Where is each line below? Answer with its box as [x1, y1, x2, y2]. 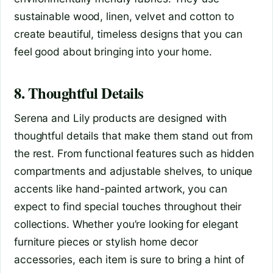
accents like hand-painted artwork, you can [14, 182, 227, 195]
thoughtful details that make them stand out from [14, 129, 253, 142]
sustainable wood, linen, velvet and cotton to [14, 9, 234, 23]
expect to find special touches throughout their [14, 199, 242, 213]
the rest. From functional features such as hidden [14, 146, 255, 160]
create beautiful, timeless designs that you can [14, 27, 243, 40]
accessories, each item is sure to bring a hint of [14, 252, 245, 266]
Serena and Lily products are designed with [14, 111, 227, 124]
